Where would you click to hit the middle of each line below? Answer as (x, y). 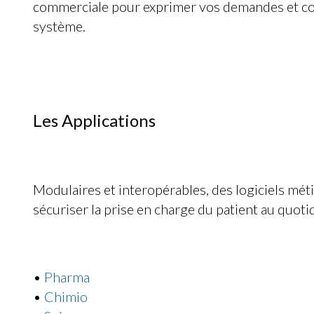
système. (59, 26)
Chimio (66, 297)
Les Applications (94, 120)
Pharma (67, 277)
